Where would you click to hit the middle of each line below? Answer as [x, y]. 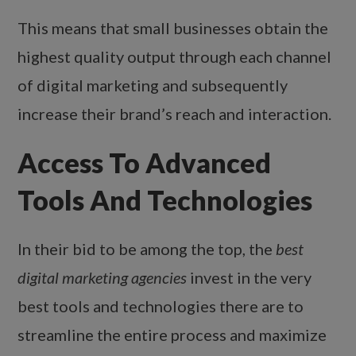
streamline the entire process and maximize [172, 335]
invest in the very [250, 278]
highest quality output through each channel [175, 57]
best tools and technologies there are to [161, 306]
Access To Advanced [145, 163]
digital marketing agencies [103, 278]
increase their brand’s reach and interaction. [175, 114]
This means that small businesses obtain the [173, 28]
